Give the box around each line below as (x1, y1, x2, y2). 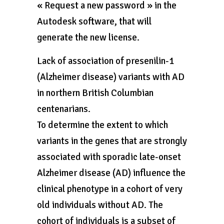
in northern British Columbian (37, 87, 153, 99)
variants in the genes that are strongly (37, 135, 187, 147)
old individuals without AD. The (37, 199, 163, 211)
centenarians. (37, 103, 90, 115)
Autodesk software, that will (37, 15, 151, 27)
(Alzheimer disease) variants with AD (37, 71, 184, 83)
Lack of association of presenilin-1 (37, 55, 174, 67)
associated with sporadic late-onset (37, 151, 181, 163)
